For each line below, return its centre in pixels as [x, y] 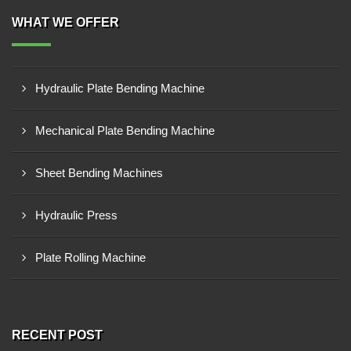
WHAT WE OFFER [65, 22]
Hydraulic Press [76, 215]
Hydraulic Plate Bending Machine [120, 88]
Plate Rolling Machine [90, 257]
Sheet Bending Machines [99, 173]
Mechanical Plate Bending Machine [125, 130]
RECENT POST [57, 335]
